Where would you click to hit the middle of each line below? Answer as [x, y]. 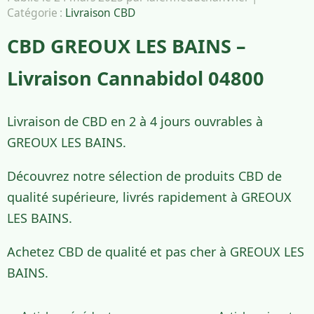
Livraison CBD [100, 13]
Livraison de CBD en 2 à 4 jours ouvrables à [135, 121]
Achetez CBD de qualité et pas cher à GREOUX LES [156, 251]
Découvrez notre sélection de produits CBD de [144, 176]
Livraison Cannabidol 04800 [136, 78]
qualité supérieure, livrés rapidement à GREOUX [149, 197]
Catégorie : [36, 13]
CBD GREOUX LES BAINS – [127, 46]
